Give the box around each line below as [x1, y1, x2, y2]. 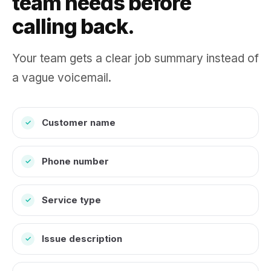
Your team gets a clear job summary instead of [12, 51, 259, 65]
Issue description [42, 233, 122, 244]
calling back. [12, 14, 134, 39]
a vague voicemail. [12, 71, 111, 85]
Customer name [42, 117, 116, 128]
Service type [42, 194, 101, 206]
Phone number [42, 155, 109, 167]
